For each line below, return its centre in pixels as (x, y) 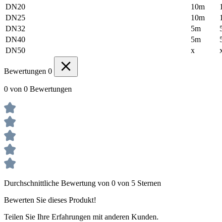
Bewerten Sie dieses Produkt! (50, 200)
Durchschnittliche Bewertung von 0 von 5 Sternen (83, 183)
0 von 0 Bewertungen (38, 89)
